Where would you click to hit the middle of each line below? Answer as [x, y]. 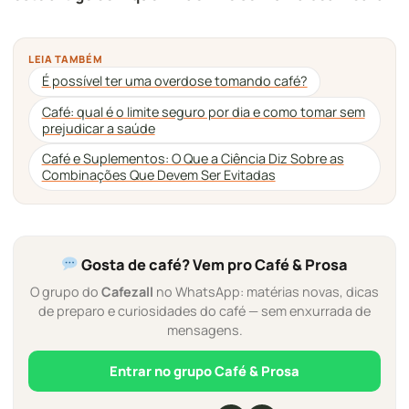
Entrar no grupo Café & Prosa [204, 370]
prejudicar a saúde [98, 128]
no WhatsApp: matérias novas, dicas [266, 291]
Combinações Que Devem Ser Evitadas [158, 175]
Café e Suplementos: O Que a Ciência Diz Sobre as [193, 159]
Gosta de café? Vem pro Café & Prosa [213, 264]
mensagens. [204, 330]
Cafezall [127, 291]
